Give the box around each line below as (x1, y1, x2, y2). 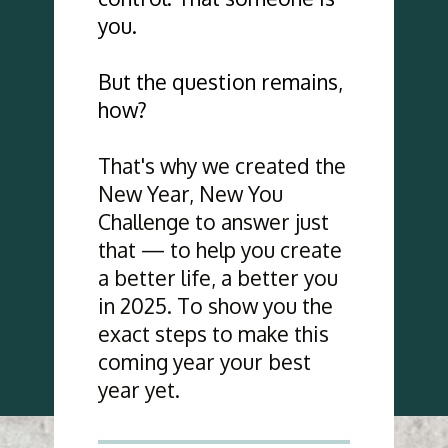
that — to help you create (97, 235, 342, 263)
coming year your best (97, 347, 311, 375)
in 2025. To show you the (97, 291, 333, 319)
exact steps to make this (97, 319, 329, 347)
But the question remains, (97, 67, 343, 95)
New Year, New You (97, 179, 283, 207)
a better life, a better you (97, 263, 338, 291)
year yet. (97, 375, 180, 403)
